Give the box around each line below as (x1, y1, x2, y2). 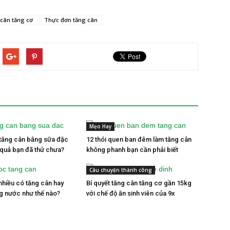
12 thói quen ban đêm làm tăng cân (86, 136, 191, 143)
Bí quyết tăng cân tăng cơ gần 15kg (86, 179, 191, 187)
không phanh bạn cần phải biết (86, 146, 178, 154)
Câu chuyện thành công (89, 166, 152, 174)
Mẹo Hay (89, 123, 111, 130)
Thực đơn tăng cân (44, 16, 98, 24)
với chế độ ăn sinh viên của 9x (86, 189, 175, 197)
